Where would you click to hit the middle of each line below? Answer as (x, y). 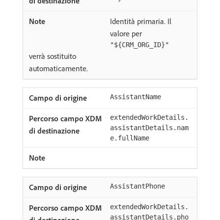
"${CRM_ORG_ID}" (139, 45)
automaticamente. (58, 68)
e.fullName (130, 138)
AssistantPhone (137, 186)
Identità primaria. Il (141, 21)
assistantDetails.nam (149, 128)
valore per (126, 33)
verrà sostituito (53, 56)
